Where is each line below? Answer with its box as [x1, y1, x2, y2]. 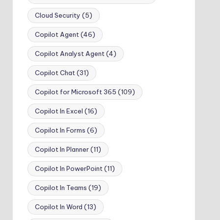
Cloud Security [34, 11, 81, 19]
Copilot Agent [34, 30, 79, 38]
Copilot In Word [34, 203, 82, 211]
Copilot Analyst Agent [34, 50, 105, 57]
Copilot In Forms [34, 126, 85, 134]
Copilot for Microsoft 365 [34, 88, 116, 96]
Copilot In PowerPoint [34, 165, 103, 172]
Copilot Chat [34, 69, 75, 77]
